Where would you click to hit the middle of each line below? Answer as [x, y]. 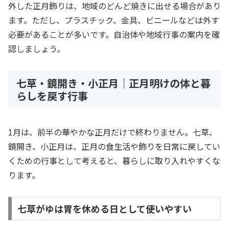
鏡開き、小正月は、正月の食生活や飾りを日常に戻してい [114, 146]
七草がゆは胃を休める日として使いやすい [104, 208]
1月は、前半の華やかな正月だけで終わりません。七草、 [113, 132]
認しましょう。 [37, 49]
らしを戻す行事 [52, 96]
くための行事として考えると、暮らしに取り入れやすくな [114, 161]
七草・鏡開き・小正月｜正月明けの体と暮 [113, 83]
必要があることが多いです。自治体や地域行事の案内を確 [114, 35]
